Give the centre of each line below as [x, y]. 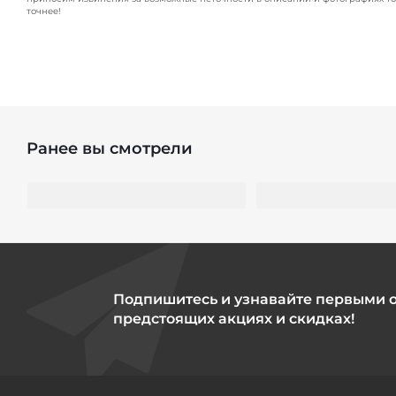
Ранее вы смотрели [110, 149]
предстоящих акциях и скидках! [233, 319]
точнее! [44, 11]
